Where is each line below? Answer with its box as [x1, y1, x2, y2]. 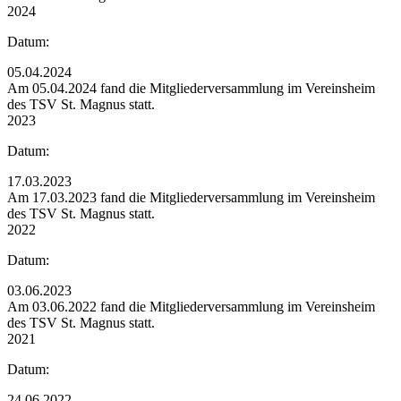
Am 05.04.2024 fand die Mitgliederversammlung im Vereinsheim [7, 80, 375, 96]
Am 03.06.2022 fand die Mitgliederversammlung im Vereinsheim [7, 298, 375, 314]
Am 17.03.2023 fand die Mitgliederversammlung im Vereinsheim [7, 189, 375, 205]
